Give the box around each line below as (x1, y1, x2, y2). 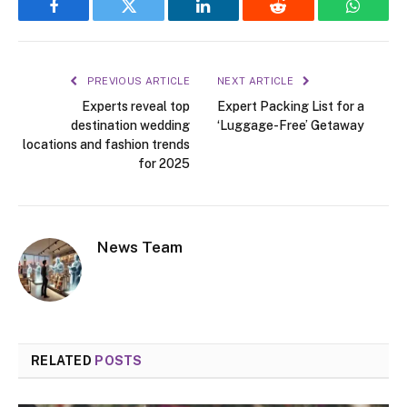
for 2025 (138, 156, 190, 172)
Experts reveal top (82, 99, 190, 114)
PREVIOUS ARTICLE (84, 75, 190, 87)
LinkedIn (202, 11, 263, 28)
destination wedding (71, 118, 190, 134)
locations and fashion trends (23, 137, 190, 153)
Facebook (52, 11, 116, 28)
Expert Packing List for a (217, 99, 364, 114)
